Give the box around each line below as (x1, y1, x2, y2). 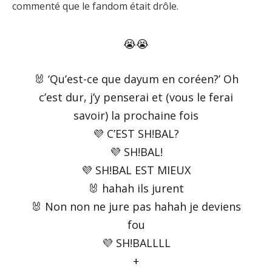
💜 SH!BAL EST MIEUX (81, 163, 191, 178)
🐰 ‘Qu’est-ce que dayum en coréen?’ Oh (33, 72, 239, 87)
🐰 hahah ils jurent (88, 181, 184, 196)
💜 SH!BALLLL (101, 236, 171, 251)
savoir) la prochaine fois (73, 108, 199, 123)
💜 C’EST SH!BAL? (93, 126, 179, 141)
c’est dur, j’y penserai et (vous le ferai (39, 90, 233, 105)
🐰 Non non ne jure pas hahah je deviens (31, 199, 241, 214)
